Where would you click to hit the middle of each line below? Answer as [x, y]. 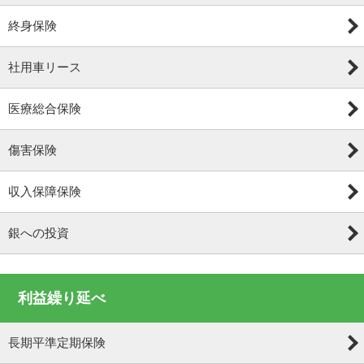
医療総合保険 [45, 108]
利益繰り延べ [62, 298]
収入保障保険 [45, 191]
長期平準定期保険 [57, 342]
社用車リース [45, 67]
